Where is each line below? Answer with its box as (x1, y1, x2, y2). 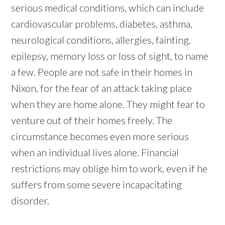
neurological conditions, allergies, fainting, (11, 33, 191, 46)
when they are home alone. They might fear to (11, 97, 205, 110)
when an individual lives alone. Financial (11, 146, 179, 158)
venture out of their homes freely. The (11, 114, 173, 126)
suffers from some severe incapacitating (11, 178, 182, 190)
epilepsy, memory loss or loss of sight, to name (11, 49, 209, 62)
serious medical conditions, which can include (11, 1, 204, 14)
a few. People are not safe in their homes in (11, 65, 193, 78)
